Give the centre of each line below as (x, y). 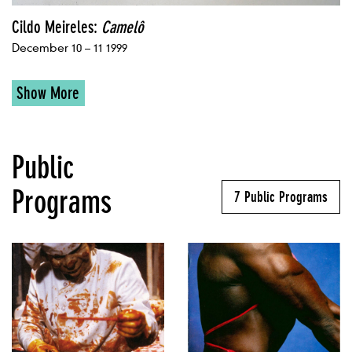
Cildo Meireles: (57, 27)
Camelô (123, 27)
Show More (48, 93)
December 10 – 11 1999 (70, 48)
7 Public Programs (280, 197)
